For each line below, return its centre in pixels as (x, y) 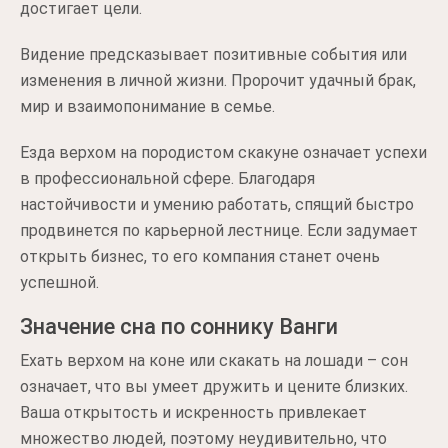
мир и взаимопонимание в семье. (147, 106)
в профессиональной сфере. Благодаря (167, 178)
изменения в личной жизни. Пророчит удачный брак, (218, 80)
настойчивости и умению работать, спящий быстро (217, 204)
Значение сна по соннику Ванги (179, 326)
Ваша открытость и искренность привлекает (193, 412)
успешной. (59, 282)
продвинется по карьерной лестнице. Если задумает (219, 230)
